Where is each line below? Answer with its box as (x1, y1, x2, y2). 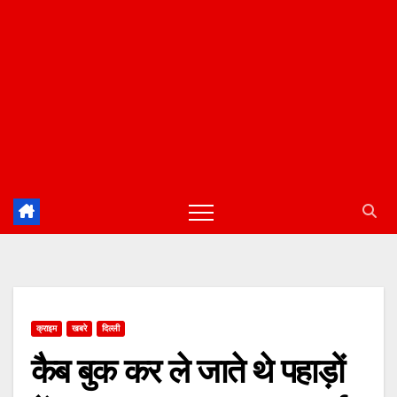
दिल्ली (102, 323, 120, 334)
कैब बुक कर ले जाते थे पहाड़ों (31, 350, 344, 393)
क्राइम (36, 323, 57, 334)
